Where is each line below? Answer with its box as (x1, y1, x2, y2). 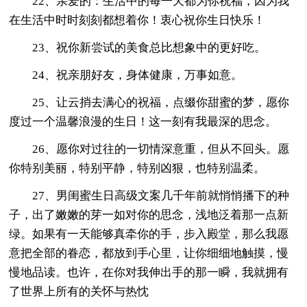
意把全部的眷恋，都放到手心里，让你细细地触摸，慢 (9, 246, 289, 260)
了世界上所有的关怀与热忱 (9, 284, 149, 298)
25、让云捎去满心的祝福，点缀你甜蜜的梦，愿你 (32, 95, 290, 109)
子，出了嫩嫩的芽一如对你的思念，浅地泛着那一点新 (9, 208, 289, 221)
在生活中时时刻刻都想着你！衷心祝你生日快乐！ (9, 13, 266, 27)
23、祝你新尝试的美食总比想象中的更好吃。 (32, 40, 267, 54)
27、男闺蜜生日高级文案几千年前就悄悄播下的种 (32, 188, 290, 202)
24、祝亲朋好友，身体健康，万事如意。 (32, 68, 243, 82)
